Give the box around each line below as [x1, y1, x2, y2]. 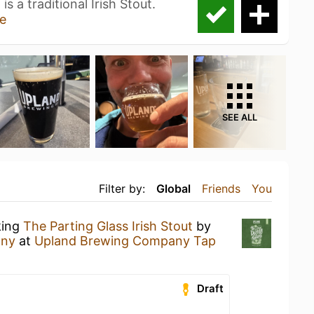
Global [156, 182, 191, 196]
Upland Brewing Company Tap [34, 233, 216, 248]
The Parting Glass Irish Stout [23, 219, 193, 233]
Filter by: [99, 182, 145, 196]
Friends [202, 182, 240, 196]
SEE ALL [222, 112, 257, 123]
